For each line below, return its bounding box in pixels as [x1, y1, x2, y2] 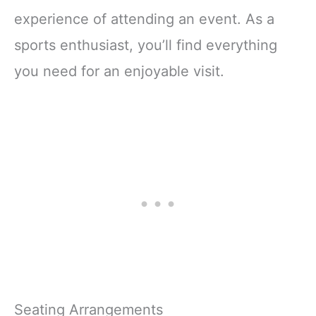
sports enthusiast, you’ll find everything [14, 37, 277, 54]
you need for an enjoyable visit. [14, 63, 224, 80]
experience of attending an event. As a [14, 11, 274, 28]
